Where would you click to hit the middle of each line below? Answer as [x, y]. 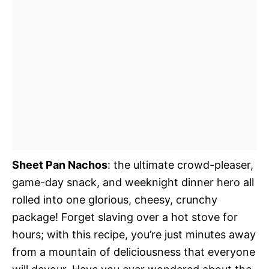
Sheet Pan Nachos [60, 165]
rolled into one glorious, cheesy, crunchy [115, 200]
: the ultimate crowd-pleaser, [180, 165]
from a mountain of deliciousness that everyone [134, 252]
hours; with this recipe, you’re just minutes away [134, 234]
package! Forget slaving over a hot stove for [125, 217]
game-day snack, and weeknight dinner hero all [133, 182]
